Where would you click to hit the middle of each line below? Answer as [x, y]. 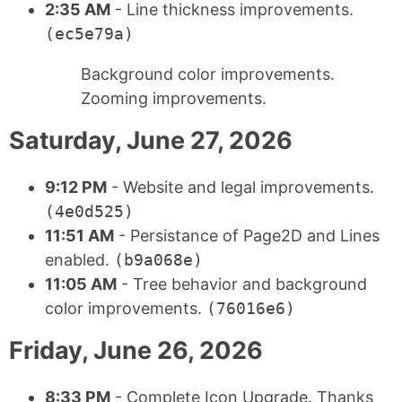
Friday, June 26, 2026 [136, 351]
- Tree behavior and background [242, 284]
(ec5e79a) [89, 33]
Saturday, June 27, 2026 [151, 140]
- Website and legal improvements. [240, 188]
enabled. [79, 260]
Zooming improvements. [174, 98]
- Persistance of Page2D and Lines [247, 236]
